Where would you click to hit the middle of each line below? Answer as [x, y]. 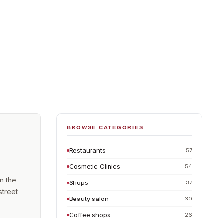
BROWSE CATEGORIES [105, 127]
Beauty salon [89, 199]
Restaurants [87, 150]
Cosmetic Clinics [95, 166]
